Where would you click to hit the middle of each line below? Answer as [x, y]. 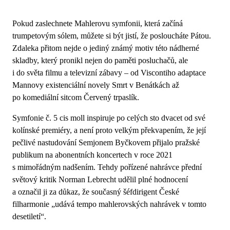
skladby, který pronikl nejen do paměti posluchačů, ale [100, 60]
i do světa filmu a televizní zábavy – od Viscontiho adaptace [109, 72]
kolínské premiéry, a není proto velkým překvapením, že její [109, 130]
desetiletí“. [29, 216]
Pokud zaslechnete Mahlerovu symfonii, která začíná [98, 23]
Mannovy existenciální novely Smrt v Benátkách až [96, 85]
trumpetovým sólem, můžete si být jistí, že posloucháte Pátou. [112, 35]
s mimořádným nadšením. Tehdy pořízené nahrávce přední [107, 167]
